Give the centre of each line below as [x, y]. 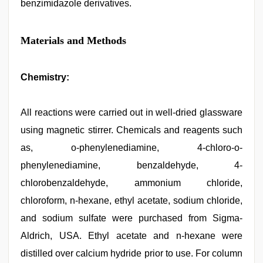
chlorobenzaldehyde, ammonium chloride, [131, 183]
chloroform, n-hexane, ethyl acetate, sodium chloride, [131, 200]
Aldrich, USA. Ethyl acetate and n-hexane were [131, 236]
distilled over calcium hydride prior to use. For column [131, 253]
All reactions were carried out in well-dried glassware [131, 112]
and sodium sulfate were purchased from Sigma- [131, 218]
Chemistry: [45, 77]
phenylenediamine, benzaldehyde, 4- [131, 165]
